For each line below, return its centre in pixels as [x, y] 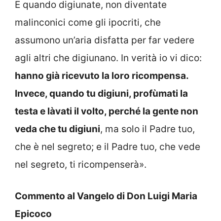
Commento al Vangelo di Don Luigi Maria [106, 196]
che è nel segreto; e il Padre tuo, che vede [108, 147]
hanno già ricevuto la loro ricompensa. [102, 75]
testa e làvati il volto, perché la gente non [107, 111]
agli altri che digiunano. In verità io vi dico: [108, 58]
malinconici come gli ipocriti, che [88, 22]
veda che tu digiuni [57, 129]
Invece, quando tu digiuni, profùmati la [101, 93]
